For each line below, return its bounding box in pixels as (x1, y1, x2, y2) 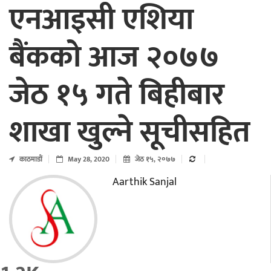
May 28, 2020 (66, 153, 109, 166)
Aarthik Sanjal (112, 173, 177, 192)
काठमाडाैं (18, 153, 42, 166)
